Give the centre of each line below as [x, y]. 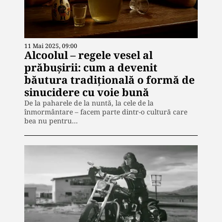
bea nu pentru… [51, 121]
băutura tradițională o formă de [110, 80]
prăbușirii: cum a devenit [91, 67]
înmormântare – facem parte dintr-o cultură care [106, 112]
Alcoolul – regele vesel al [88, 55]
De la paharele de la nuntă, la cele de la [89, 103]
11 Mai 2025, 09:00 [51, 46]
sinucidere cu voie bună [87, 92]
